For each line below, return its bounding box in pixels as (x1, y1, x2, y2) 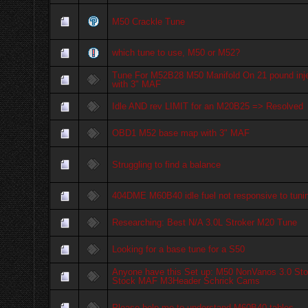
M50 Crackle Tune (112, 16, 186, 27)
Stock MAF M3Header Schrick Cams (112, 276, 261, 287)
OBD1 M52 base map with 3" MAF (112, 128, 250, 139)
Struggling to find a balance (112, 159, 221, 170)
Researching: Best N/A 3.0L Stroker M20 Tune (112, 217, 298, 228)
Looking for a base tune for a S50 (112, 244, 245, 255)
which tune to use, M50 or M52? (112, 47, 241, 58)
